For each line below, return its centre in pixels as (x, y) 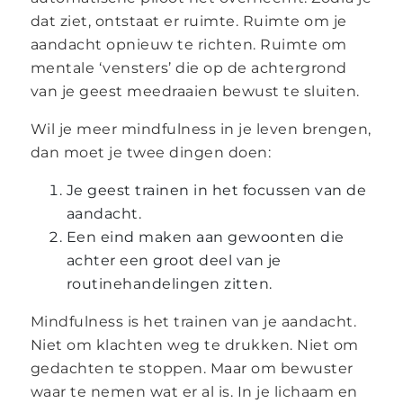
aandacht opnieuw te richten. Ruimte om (188, 44)
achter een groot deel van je (174, 260)
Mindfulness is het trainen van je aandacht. (193, 321)
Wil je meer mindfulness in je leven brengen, (201, 129)
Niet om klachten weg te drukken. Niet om (194, 345)
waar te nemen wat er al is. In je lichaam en (194, 391)
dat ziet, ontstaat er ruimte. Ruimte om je (188, 21)
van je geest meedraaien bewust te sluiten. (195, 91)
